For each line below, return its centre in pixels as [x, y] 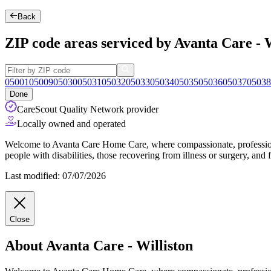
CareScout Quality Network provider [88, 109]
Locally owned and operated [71, 124]
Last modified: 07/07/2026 [55, 176]
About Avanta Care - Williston [99, 246]
